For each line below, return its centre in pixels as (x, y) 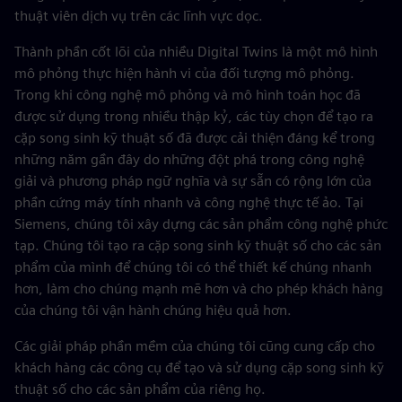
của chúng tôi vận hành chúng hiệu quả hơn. (153, 310)
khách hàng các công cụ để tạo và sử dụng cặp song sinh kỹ (199, 367)
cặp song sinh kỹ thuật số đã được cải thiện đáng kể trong (195, 138)
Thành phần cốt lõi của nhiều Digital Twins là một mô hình (196, 52)
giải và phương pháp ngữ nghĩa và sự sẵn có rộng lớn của (193, 181)
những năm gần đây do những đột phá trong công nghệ (189, 159)
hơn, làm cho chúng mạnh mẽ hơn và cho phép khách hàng (199, 288)
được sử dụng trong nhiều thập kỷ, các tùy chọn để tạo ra (194, 116)
